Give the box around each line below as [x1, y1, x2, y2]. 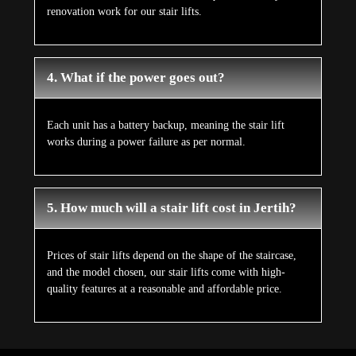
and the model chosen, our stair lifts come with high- [46, 266, 285, 279]
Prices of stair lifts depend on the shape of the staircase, [46, 250, 296, 262]
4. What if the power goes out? [46, 70, 225, 86]
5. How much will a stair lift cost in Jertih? [46, 200, 296, 216]
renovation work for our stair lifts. [46, 6, 202, 18]
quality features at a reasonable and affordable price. [46, 283, 282, 296]
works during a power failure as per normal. [46, 136, 246, 149]
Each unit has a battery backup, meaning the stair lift [46, 119, 284, 132]
